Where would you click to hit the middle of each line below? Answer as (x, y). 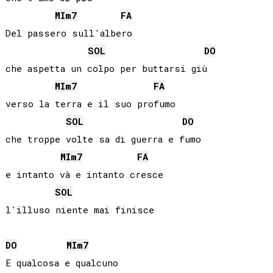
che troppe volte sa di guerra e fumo (103, 139)
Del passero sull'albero (69, 33)
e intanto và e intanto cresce (84, 175)
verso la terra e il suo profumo (90, 104)
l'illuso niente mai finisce (80, 210)
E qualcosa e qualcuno (62, 263)
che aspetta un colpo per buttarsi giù (106, 69)
